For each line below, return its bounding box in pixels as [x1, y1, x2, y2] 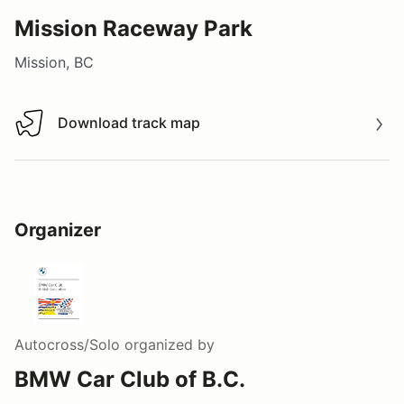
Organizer [14, 218, 101, 241]
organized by [120, 335, 215, 353]
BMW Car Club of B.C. [14, 365, 245, 392]
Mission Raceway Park [14, 14, 252, 41]
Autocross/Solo [14, 335, 120, 353]
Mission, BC [14, 52, 94, 71]
